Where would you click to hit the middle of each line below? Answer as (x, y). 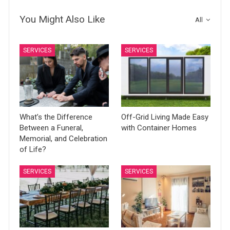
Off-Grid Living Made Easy (165, 117)
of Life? (33, 149)
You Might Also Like (62, 19)
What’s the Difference (56, 117)
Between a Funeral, (52, 128)
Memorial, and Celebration (64, 138)
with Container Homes (159, 128)
